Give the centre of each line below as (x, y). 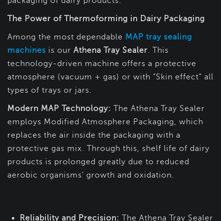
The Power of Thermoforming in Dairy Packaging (106, 19)
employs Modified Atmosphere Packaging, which (105, 122)
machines (27, 51)
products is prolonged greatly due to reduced (98, 162)
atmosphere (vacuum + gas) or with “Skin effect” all (110, 77)
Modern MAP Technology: (60, 109)
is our (61, 51)
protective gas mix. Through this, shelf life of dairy (109, 149)
